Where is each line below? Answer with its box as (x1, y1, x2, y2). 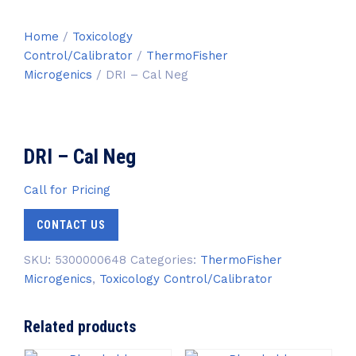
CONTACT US (37, 219, 106, 231)
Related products (24, 317, 136, 336)
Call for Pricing (24, 183, 110, 197)
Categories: (130, 253, 200, 267)
